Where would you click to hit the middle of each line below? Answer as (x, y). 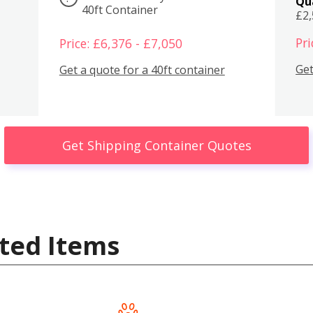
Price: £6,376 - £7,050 (121, 43)
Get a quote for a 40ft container (142, 70)
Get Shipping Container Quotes (156, 145)
